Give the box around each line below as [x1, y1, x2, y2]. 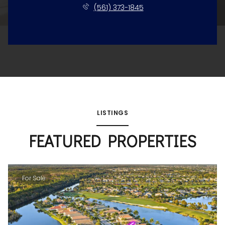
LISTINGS [97, 108, 128, 117]
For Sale [22, 174, 46, 183]
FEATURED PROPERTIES [29, 130, 196, 151]
